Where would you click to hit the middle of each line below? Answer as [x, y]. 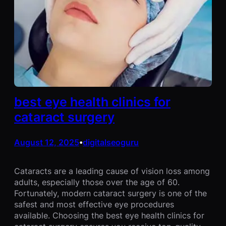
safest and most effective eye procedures [94, 205]
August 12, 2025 [47, 143]
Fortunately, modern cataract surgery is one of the [110, 193]
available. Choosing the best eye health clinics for [109, 216]
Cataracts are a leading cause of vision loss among [112, 171]
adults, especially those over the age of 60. [97, 182]
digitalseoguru [111, 143]
